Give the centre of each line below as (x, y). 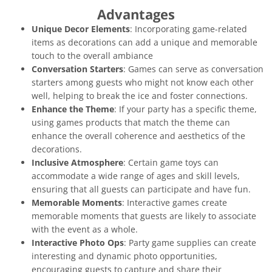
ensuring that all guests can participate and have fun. (141, 189)
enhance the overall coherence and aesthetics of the (138, 135)
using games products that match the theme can (131, 122)
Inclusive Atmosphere (77, 162)
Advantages (136, 14)
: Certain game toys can (171, 162)
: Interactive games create (175, 202)
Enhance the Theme (73, 109)
